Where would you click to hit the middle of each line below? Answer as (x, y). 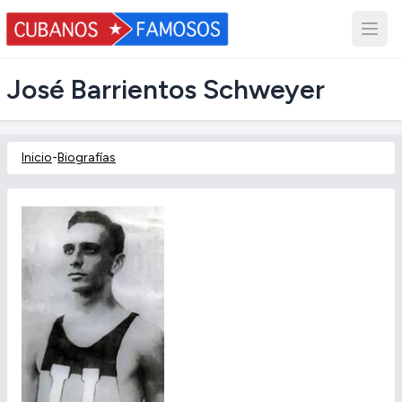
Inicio (37, 157)
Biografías (87, 157)
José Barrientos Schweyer (166, 89)
